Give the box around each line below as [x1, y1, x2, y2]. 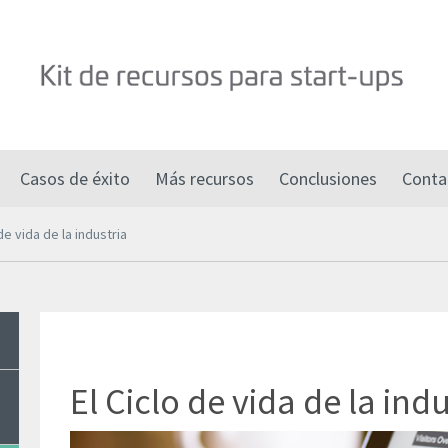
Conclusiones [278, 167, 377, 190]
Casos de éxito [19, 167, 130, 190]
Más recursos [154, 167, 254, 190]
